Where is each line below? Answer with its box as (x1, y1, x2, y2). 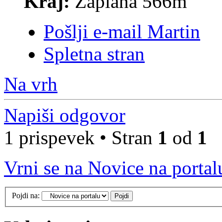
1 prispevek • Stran (4, 127, 158, 148)
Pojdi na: (12, 191, 40, 200)
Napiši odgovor (4, 105, 125, 126)
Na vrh (4, 73, 57, 95)
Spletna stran (44, 43, 145, 64)
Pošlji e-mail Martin (44, 21, 200, 42)
